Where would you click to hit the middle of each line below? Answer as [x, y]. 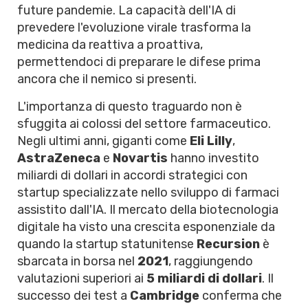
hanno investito [213, 158]
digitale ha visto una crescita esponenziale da [146, 227]
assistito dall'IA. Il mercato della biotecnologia [148, 210]
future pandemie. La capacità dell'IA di [126, 10]
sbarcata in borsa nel [77, 261]
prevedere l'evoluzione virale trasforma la [134, 27]
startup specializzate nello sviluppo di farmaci [148, 192]
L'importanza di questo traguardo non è [130, 107]
